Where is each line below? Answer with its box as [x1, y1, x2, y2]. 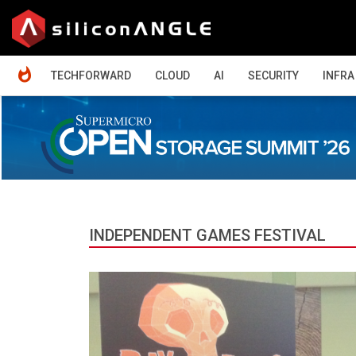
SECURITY [248, 69, 299, 82]
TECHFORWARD [51, 69, 131, 82]
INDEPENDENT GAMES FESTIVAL [89, 225, 326, 245]
